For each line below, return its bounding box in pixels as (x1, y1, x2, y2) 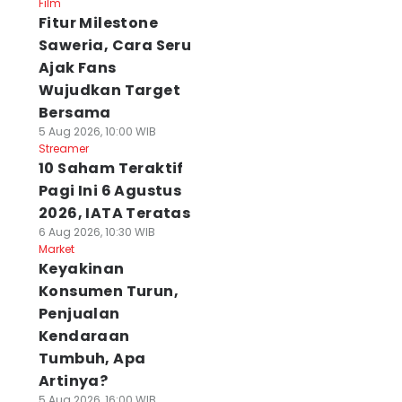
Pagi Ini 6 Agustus (38, 180, 182, 201)
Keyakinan (38, 258, 125, 279)
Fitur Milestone (38, 13, 158, 33)
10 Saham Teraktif (38, 158, 184, 179)
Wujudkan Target (38, 80, 180, 100)
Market (38, 241, 74, 257)
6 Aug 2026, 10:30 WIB (38, 224, 155, 240)
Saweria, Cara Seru (38, 35, 192, 56)
